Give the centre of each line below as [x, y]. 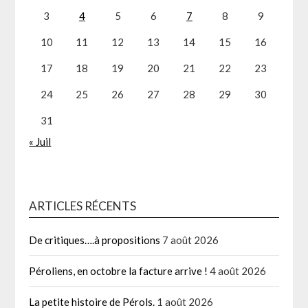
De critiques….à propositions [95, 240]
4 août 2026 [238, 271]
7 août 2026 [191, 240]
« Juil [40, 141]
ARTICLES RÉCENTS [83, 206]
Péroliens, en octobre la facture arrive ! [119, 271]
